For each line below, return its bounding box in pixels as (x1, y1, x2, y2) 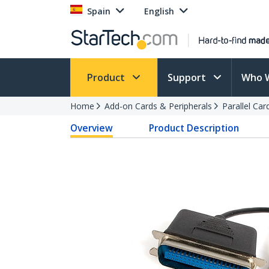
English (144, 5, 174, 17)
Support (168, 71, 208, 84)
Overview (70, 121, 113, 134)
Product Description (149, 121, 240, 134)
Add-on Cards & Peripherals (104, 100, 212, 112)
